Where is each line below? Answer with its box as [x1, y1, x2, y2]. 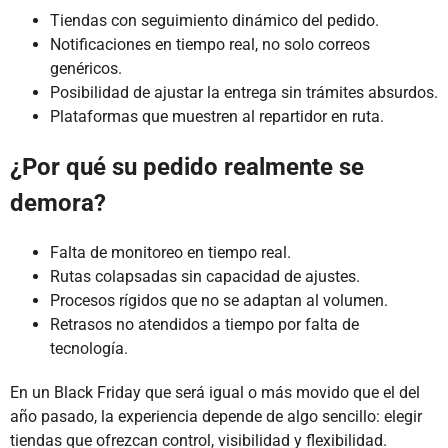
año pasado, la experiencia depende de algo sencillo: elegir [10, 406, 422, 426]
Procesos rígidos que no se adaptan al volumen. [50, 290, 388, 310]
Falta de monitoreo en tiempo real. [50, 242, 291, 262]
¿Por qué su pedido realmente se [10, 152, 364, 181]
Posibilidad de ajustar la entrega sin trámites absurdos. [50, 82, 438, 102]
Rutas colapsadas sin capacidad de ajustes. [50, 266, 360, 286]
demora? [10, 188, 106, 217]
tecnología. [50, 338, 128, 358]
